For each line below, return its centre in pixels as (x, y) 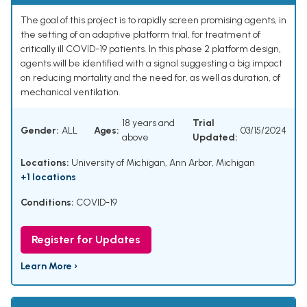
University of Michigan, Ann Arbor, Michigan (162, 163)
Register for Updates (86, 240)
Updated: (215, 138)
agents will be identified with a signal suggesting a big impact (151, 64)
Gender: (40, 130)
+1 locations (48, 177)
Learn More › (49, 267)
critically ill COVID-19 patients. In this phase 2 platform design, (151, 49)
